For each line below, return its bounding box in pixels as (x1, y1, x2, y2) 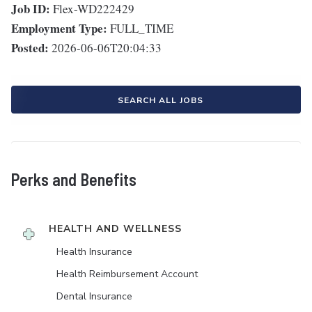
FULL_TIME (110, 20, 173, 37)
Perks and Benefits (11, 169, 136, 190)
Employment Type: (11, 19, 107, 38)
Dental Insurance (56, 290, 132, 304)
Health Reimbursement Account (56, 267, 198, 281)
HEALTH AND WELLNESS (49, 222, 182, 236)
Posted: (11, 39, 49, 57)
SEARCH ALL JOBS (117, 95, 203, 107)
